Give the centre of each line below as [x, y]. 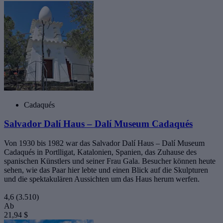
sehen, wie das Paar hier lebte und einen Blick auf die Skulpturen [106, 170]
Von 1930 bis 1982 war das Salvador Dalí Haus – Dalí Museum [104, 143]
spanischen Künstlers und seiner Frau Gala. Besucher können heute [110, 161]
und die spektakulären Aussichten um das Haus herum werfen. [102, 179]
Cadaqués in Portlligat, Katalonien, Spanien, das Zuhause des [100, 152]
